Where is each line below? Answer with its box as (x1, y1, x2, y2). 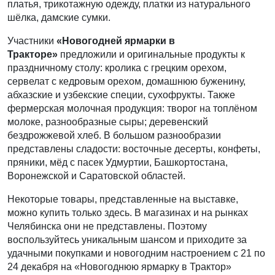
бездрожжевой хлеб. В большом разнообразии (7, 130, 221, 141)
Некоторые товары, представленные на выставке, (7, 194, 238, 204)
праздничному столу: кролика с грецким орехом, (7, 63, 227, 73)
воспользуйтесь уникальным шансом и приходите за (7, 234, 247, 245)
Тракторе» (7, 49, 58, 60)
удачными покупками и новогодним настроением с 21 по (7, 248, 265, 258)
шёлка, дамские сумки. (7, 12, 110, 23)
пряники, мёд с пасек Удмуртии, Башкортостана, (7, 157, 228, 168)
